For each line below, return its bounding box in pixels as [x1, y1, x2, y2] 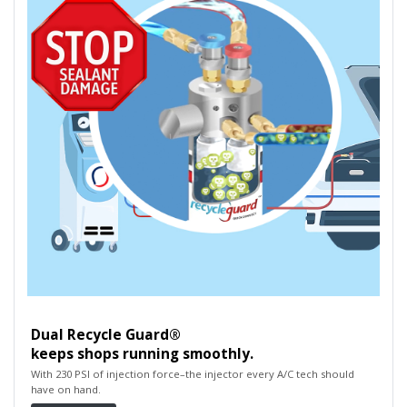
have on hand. [30, 382, 101, 397]
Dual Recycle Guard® [30, 324, 181, 344]
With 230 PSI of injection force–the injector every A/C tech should [30, 367, 354, 382]
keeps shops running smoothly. [30, 343, 253, 363]
